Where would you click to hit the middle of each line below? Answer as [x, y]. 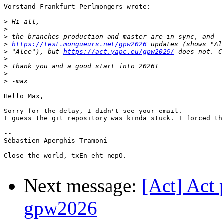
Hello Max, [24, 96]
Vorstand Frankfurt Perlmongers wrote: [77, 7]
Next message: [83, 186]
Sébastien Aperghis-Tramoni [55, 141]
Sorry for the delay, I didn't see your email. [93, 111]
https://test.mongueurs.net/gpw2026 [79, 44]
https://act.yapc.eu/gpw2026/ [119, 52]
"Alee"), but [36, 52]
